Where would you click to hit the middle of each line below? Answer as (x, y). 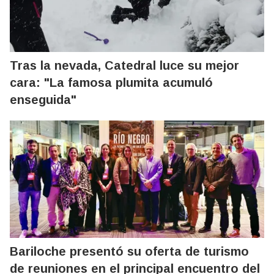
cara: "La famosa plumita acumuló (111, 82)
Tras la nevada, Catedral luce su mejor (124, 65)
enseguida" (43, 99)
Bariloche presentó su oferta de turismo (129, 251)
